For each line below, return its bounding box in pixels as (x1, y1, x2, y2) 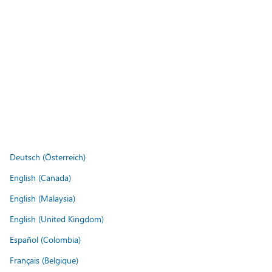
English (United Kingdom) (10, 212, 104, 225)
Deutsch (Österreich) (10, 151, 86, 163)
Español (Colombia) (10, 233, 81, 245)
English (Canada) (10, 171, 71, 183)
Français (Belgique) (10, 254, 78, 266)
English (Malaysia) (10, 192, 75, 204)
